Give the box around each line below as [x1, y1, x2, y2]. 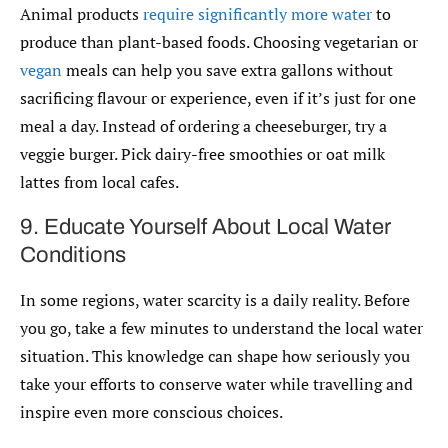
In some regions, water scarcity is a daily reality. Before [20, 288, 410, 311]
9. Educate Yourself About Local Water [20, 214, 391, 239]
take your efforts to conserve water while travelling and [20, 372, 413, 395]
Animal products [20, 2, 143, 25]
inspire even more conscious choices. [20, 400, 283, 423]
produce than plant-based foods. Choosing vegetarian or [20, 30, 418, 53]
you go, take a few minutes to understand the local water [20, 316, 423, 339]
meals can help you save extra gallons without [62, 58, 393, 81]
